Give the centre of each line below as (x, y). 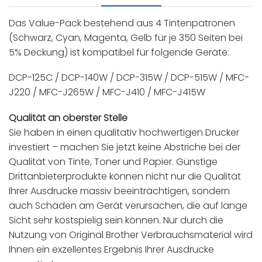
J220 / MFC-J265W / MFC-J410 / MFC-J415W (107, 92)
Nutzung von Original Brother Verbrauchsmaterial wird (131, 235)
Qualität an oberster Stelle (68, 118)
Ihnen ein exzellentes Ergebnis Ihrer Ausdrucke (111, 249)
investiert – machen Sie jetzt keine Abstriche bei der (125, 147)
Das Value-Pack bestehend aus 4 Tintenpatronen (122, 23)
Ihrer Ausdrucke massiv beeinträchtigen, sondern (119, 191)
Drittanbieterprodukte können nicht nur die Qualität (125, 176)
